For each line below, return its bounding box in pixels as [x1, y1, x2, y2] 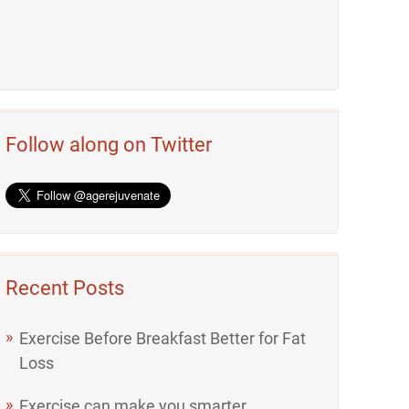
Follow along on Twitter [5, 133, 213, 156]
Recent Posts [5, 277, 125, 299]
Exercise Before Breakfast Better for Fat [19, 329, 307, 348]
